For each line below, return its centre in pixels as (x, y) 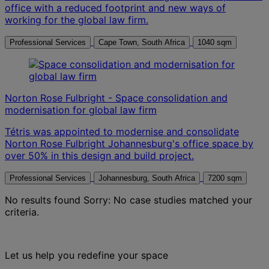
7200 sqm (225, 178)
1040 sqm (215, 42)
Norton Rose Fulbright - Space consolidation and (116, 98)
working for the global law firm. (77, 20)
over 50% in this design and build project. (99, 155)
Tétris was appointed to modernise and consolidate (122, 131)
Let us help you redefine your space (86, 255)
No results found (43, 200)
